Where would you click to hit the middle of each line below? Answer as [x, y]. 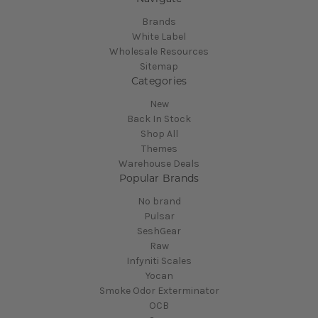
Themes [159, 148]
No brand [159, 201]
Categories [159, 81]
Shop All [159, 133]
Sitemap [159, 66]
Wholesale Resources [159, 51]
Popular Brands [159, 178]
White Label [159, 36]
